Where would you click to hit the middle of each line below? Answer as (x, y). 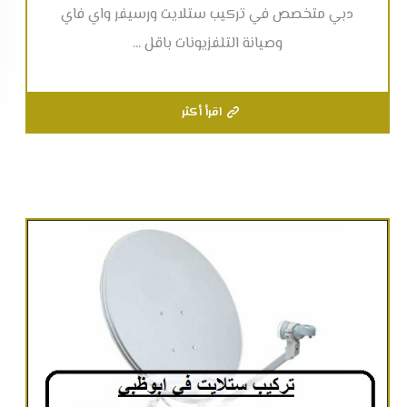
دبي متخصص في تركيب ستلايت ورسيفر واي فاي (208, 15)
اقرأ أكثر (201, 113)
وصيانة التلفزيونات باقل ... (207, 45)
